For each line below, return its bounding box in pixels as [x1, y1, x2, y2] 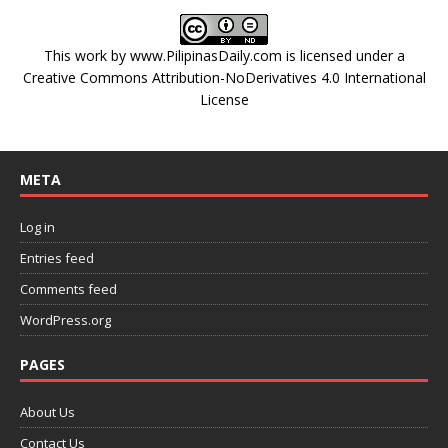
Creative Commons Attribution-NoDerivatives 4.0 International [22, 67, 426, 87]
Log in [20, 217, 55, 236]
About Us [20, 402, 75, 421]
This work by [43, 45, 130, 65]
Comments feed [20, 279, 117, 298]
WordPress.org [20, 310, 111, 329]
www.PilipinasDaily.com [129, 45, 282, 65]
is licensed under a [281, 45, 405, 65]
